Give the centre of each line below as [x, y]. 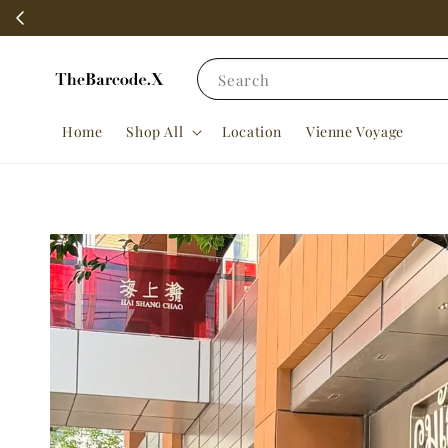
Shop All [155, 131]
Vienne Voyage [355, 131]
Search [243, 79]
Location [252, 131]
